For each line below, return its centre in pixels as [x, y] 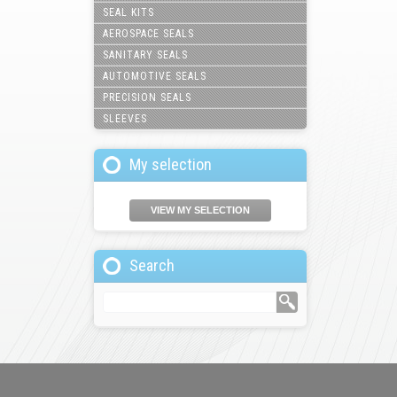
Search [152, 265]
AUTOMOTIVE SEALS [155, 76]
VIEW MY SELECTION [200, 210]
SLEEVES [125, 119]
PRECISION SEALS [147, 97]
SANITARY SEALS [145, 55]
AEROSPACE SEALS [148, 34]
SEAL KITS [128, 12]
